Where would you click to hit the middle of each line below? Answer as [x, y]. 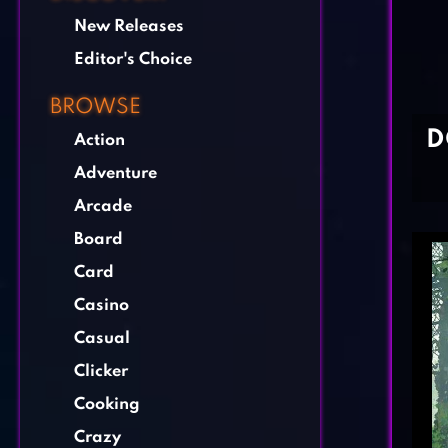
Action [99, 140]
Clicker [101, 371]
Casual [102, 338]
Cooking [107, 404]
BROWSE [95, 107]
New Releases [129, 26]
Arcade [103, 206]
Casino [101, 305]
